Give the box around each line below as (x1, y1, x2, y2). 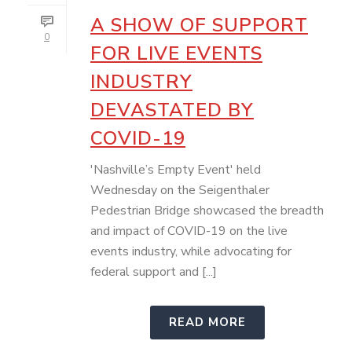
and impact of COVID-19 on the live (90, 222, 288, 240)
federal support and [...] (90, 263, 217, 280)
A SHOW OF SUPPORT (90, 13, 308, 38)
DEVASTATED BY (90, 97, 254, 123)
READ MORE (169, 314, 246, 330)
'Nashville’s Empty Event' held (90, 161, 261, 178)
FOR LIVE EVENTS (90, 41, 262, 66)
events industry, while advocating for (90, 243, 291, 260)
